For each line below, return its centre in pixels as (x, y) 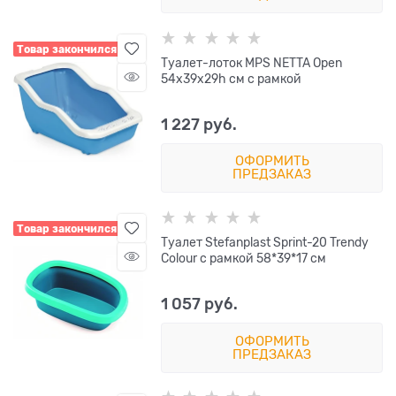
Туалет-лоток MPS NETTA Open (252, 63)
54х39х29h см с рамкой (232, 79)
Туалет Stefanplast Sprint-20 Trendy (265, 243)
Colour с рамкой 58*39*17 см (244, 259)
